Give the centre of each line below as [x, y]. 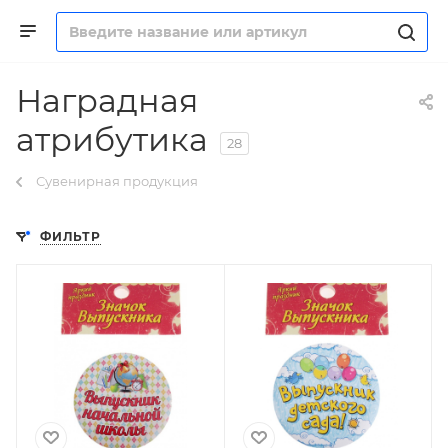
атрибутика [112, 139]
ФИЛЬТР [70, 236]
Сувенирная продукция [117, 181]
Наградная [107, 100]
